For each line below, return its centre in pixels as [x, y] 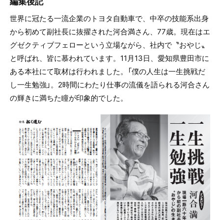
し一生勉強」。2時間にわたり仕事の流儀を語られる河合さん [110, 84]
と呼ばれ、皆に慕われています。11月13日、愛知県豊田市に [110, 58]
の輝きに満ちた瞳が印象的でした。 [69, 98]
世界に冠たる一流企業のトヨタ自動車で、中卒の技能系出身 [109, 18]
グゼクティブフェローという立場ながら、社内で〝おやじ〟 [109, 45]
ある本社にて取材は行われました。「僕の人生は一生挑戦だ [108, 71]
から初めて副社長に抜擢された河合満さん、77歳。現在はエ [110, 31]
